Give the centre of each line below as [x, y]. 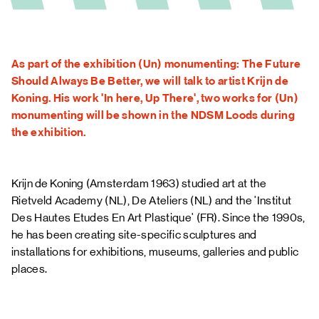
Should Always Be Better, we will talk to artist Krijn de [150, 81]
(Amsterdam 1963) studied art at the [175, 183]
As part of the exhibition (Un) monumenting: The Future [156, 64]
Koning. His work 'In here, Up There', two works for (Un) [155, 98]
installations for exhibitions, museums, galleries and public [155, 252]
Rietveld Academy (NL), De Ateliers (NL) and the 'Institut [152, 200]
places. [30, 269]
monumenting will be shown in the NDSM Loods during [153, 115]
